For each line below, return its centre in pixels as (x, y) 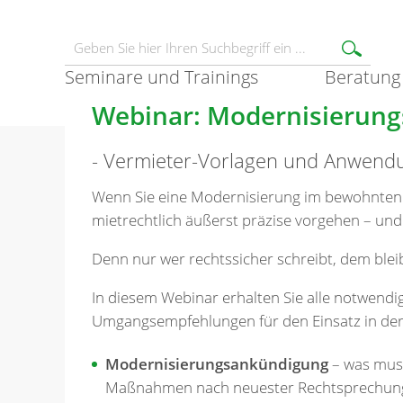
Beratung (362, 77)
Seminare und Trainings (161, 77)
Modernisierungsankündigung (217, 364)
